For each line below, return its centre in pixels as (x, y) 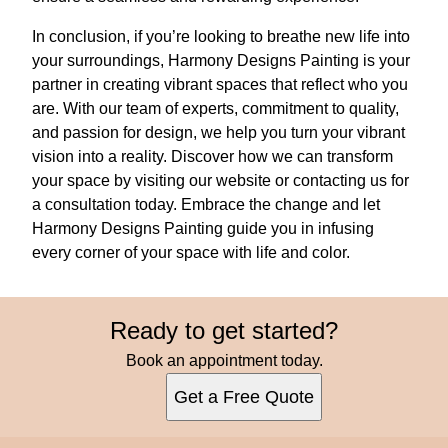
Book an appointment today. (224, 360)
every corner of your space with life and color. (191, 252)
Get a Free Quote (244, 396)
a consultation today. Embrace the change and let (206, 204)
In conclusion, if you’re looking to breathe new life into (221, 36)
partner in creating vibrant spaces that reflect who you (220, 84)
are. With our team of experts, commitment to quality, (215, 108)
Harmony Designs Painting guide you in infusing (203, 228)
